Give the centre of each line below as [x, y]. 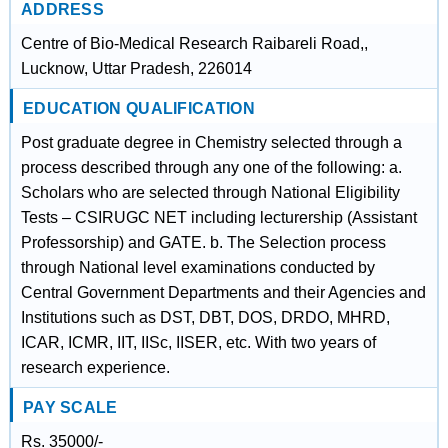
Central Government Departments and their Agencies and [223, 292]
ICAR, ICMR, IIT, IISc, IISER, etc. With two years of [198, 342]
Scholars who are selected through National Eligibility [210, 192]
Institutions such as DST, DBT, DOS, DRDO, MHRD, [205, 317]
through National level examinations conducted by [197, 267]
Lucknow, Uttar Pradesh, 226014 [136, 68]
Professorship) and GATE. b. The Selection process [203, 242]
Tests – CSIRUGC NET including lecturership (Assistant [218, 217]
